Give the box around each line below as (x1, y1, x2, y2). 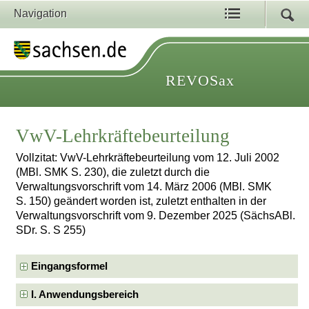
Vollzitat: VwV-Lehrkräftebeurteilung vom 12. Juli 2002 (16, 152, 280, 164)
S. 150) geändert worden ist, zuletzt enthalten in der (16, 195, 267, 208)
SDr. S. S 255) (16, 224, 86, 237)
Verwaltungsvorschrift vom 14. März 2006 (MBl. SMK (16, 181, 272, 193)
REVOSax (166, 72, 235, 89)
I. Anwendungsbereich (31, 289, 139, 300)
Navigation (14, 8, 67, 19)
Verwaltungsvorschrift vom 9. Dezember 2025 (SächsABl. (16, 210, 296, 222)
